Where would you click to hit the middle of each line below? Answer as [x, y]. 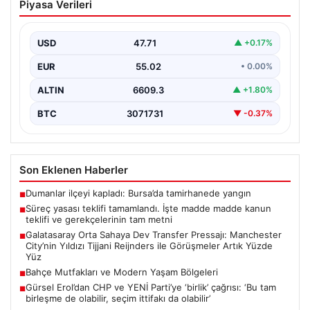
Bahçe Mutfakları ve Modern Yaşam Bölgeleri [122, 272]
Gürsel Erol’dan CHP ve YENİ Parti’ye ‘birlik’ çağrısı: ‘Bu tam [151, 287]
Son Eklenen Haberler [74, 170]
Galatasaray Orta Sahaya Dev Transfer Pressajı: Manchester [154, 234]
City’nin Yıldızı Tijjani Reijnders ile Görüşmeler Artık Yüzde [149, 245]
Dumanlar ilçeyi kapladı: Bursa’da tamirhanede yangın [138, 193]
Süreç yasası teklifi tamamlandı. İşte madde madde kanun [148, 208]
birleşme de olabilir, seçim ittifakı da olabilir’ [118, 298]
